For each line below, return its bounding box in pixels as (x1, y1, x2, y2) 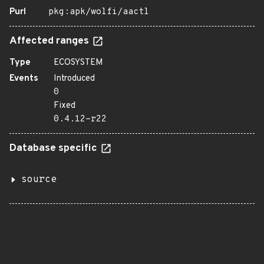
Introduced (54, 73, 95, 84)
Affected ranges (9, 35, 91, 48)
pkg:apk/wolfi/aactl (48, 6, 149, 18)
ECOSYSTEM (54, 57, 103, 68)
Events (9, 73, 38, 84)
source (21, 174, 57, 186)
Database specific (9, 142, 100, 155)
